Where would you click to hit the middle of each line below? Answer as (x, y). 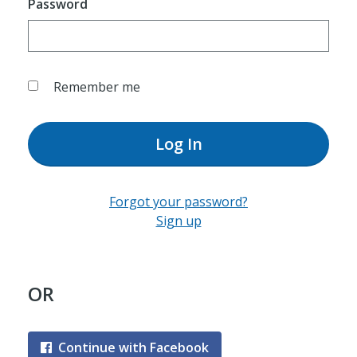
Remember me (96, 87)
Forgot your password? (178, 202)
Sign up (178, 221)
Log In (178, 144)
